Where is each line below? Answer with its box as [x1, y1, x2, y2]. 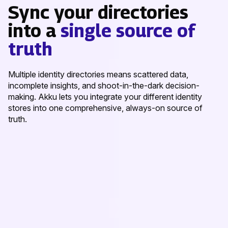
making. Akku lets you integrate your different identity [8, 92, 202, 102]
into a [8, 20, 61, 42]
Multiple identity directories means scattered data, [8, 69, 188, 80]
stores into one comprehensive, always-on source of [8, 103, 203, 113]
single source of [61, 20, 195, 42]
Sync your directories [8, 2, 188, 23]
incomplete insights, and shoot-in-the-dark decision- [8, 80, 199, 91]
